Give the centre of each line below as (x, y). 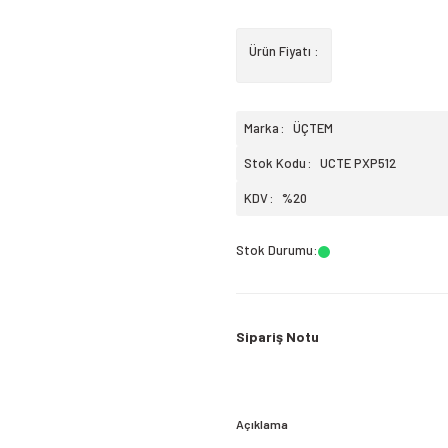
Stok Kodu (275, 163)
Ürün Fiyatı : (284, 51)
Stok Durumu (274, 250)
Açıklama (262, 424)
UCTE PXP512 (358, 163)
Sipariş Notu (277, 336)
